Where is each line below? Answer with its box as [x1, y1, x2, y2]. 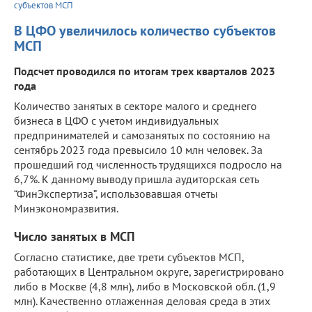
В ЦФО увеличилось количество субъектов [14, 21, 276, 40]
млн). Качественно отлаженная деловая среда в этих [14, 293, 270, 308]
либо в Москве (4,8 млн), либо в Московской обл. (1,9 [14, 279, 276, 293]
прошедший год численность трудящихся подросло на [14, 157, 282, 171]
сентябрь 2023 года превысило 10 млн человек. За [14, 142, 263, 157]
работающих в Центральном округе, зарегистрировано [14, 264, 284, 279]
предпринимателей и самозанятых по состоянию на [14, 127, 270, 142]
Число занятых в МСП [14, 228, 135, 244]
